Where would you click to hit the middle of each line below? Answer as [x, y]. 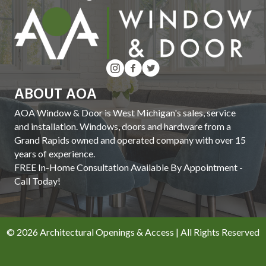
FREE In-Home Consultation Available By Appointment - [129, 167]
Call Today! [37, 180]
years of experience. [55, 153]
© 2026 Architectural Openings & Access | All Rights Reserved [133, 232]
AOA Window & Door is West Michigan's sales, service [125, 112]
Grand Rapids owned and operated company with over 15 [130, 140]
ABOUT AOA [56, 95]
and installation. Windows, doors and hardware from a [123, 126]
